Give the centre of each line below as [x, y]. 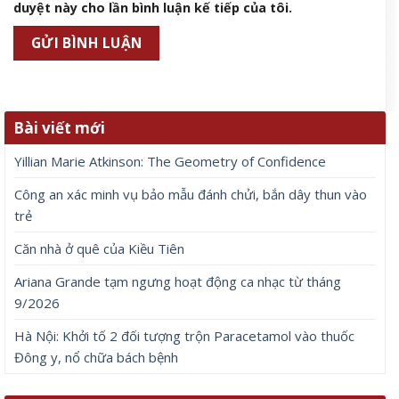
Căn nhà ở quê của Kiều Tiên [99, 248]
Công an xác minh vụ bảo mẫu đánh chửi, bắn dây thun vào [191, 194]
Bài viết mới [59, 127]
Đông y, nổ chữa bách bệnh [96, 357]
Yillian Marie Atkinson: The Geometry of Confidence [170, 161]
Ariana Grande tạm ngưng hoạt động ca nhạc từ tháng [178, 281]
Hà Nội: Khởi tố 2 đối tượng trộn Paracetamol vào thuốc [184, 335]
